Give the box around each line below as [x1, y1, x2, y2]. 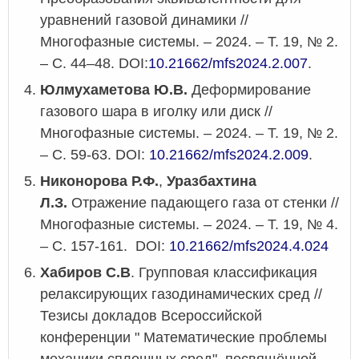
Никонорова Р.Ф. [40, 173, 159, 190]
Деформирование [188, 82, 311, 99]
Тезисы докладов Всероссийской [40, 308, 262, 325]
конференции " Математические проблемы [40, 329, 327, 346]
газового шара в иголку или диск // [40, 103, 272, 120]
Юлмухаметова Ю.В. [40, 82, 188, 99]
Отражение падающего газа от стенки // [71, 195, 339, 212]
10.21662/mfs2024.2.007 [148, 55, 308, 72]
